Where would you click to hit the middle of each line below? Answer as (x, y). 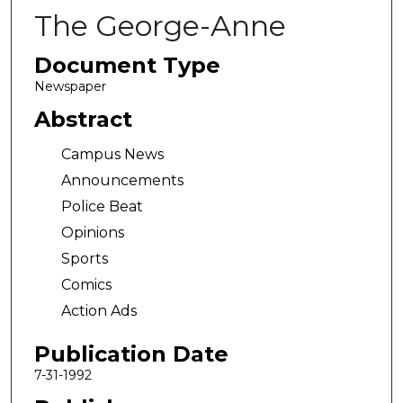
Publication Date (131, 354)
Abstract (83, 119)
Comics (86, 285)
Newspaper (70, 86)
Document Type (127, 65)
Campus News (112, 155)
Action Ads (99, 311)
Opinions (92, 233)
